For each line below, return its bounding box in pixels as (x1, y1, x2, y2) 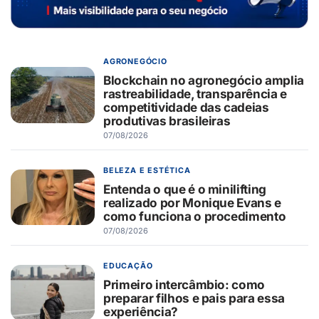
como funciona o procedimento (103, 208, 286, 224)
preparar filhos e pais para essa (103, 290, 286, 305)
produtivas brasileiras (103, 113, 231, 128)
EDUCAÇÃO (103, 261, 153, 271)
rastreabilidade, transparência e (103, 85, 288, 101)
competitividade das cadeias (103, 99, 269, 115)
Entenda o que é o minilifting (103, 181, 267, 197)
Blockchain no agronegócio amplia (103, 72, 305, 88)
